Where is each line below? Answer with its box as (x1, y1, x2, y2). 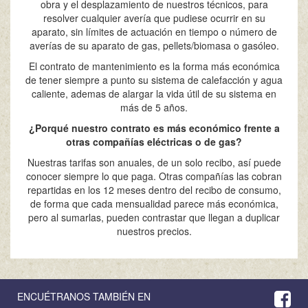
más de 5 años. (120, 100, 188, 115)
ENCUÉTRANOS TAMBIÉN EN (17, 289, 151, 304)
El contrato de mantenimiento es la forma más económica (28, 59, 280, 74)
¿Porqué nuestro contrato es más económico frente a (28, 121, 280, 135)
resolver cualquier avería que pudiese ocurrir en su (43, 11, 265, 25)
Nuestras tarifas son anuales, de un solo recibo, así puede (27, 155, 281, 170)
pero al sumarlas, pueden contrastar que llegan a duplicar (28, 210, 280, 225)
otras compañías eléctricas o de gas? (66, 135, 242, 149)
